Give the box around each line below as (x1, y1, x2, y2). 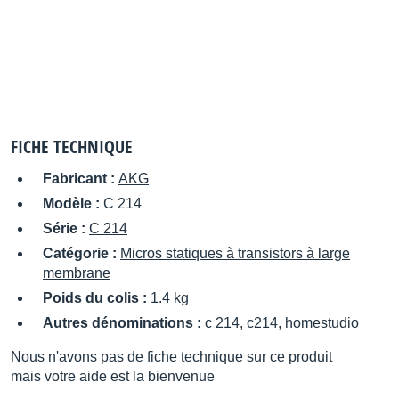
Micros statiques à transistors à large (120, 246, 350, 261)
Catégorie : (43, 246, 120, 261)
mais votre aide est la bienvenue (11, 369, 215, 384)
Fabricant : (43, 171, 118, 186)
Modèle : (43, 196, 103, 211)
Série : (43, 221, 89, 236)
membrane (43, 265, 110, 281)
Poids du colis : (43, 290, 151, 305)
